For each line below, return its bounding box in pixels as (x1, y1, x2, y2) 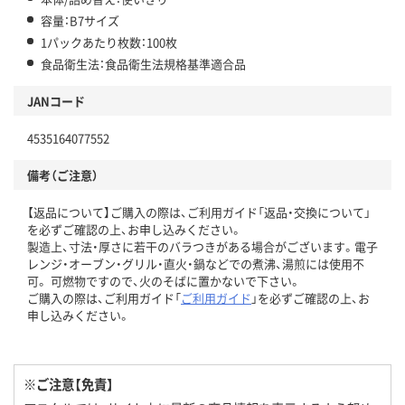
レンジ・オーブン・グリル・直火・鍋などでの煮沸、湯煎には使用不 (27, 255, 364, 273)
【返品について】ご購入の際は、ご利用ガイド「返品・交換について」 (27, 203, 371, 221)
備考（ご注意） (27, 166, 99, 184)
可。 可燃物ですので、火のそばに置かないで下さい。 (27, 272, 301, 290)
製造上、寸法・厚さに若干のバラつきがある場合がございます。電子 (27, 238, 378, 256)
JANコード (27, 92, 85, 110)
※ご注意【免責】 (24, 374, 114, 394)
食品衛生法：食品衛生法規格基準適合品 (41, 55, 246, 73)
